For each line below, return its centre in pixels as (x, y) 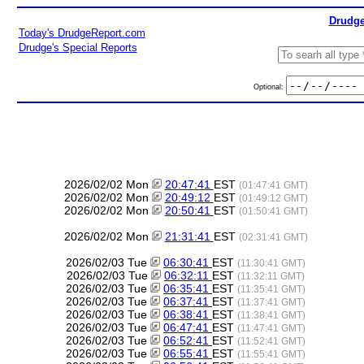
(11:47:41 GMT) (271, 328)
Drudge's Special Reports (78, 48)
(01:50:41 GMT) (273, 211)
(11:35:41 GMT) (271, 289)
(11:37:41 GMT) (271, 302)
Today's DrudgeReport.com (82, 33)
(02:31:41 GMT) (273, 237)
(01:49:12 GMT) (273, 198)
